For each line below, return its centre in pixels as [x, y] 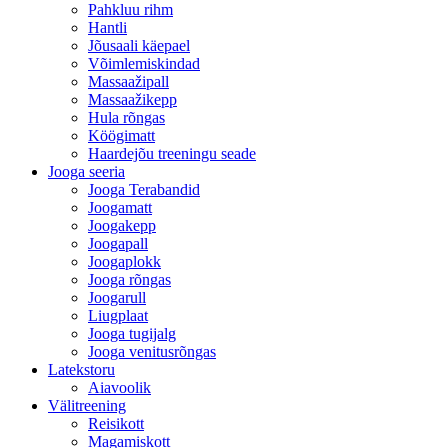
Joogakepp [122, 225]
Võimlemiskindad [144, 63]
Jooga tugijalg [132, 333]
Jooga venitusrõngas [152, 351]
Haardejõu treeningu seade [172, 153]
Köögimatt [121, 135]
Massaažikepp [132, 99]
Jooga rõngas [129, 279]
